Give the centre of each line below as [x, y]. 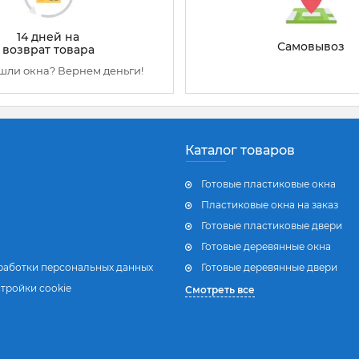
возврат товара [48, 50]
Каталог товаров [240, 151]
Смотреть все [220, 290]
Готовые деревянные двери [269, 268]
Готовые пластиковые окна [268, 184]
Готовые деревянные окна [266, 247]
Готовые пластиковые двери [272, 226]
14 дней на [48, 37]
